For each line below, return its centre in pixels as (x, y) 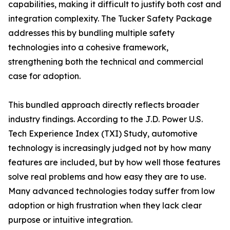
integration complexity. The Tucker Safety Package (110, 19)
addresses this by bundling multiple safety (91, 33)
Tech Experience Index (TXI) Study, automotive (103, 134)
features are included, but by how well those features (114, 162)
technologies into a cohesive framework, (88, 47)
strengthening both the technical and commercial (106, 62)
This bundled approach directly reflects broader (104, 105)
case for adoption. (44, 76)
